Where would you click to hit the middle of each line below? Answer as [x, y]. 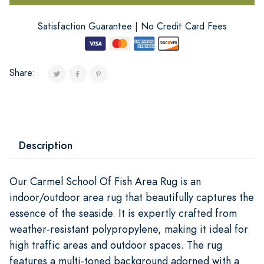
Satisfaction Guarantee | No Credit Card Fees [132, 26]
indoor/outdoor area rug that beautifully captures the [132, 197]
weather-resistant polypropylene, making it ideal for [129, 229]
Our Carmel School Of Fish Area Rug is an [105, 181]
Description [46, 145]
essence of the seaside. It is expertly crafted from [123, 213]
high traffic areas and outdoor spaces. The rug [116, 245]
